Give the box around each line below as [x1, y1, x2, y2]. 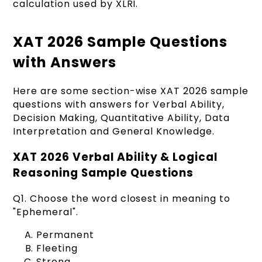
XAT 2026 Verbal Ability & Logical [13, 149, 218, 165]
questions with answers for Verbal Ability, [13, 98, 225, 112]
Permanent [36, 227, 95, 242]
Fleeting [36, 241, 78, 255]
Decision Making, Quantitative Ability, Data [13, 111, 230, 125]
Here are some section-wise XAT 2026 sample [13, 84, 249, 98]
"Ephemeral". [13, 205, 78, 219]
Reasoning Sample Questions [13, 164, 194, 181]
